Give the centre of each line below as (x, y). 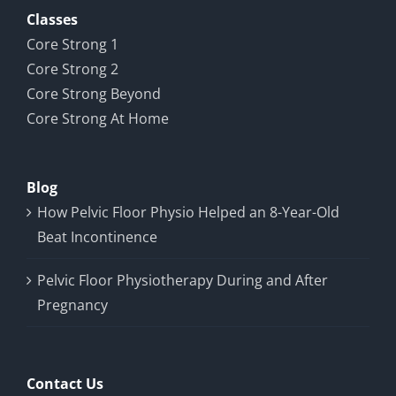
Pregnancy (72, 305)
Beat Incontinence (97, 236)
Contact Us (65, 383)
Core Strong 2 (72, 69)
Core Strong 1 (72, 44)
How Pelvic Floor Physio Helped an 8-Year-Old (188, 212)
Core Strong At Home (98, 118)
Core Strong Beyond (94, 93)
